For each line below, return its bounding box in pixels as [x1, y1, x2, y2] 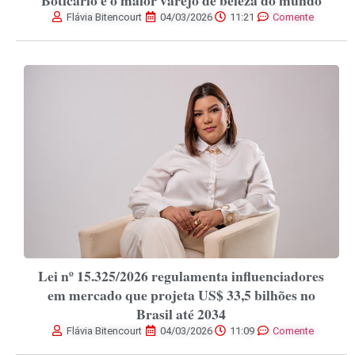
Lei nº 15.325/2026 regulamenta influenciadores [38, 265, 325, 286]
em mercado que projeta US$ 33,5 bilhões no [47, 284, 315, 305]
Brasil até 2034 [136, 303, 227, 324]
